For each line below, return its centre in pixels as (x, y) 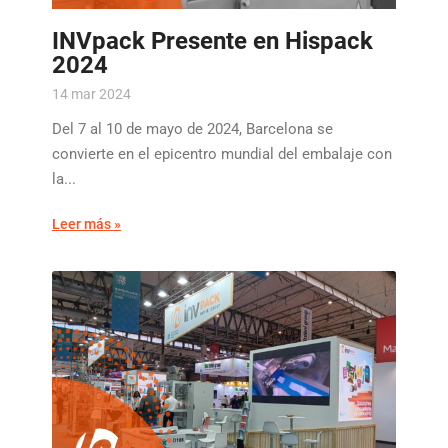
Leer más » (86, 223)
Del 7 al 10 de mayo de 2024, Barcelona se (192, 128)
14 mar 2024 (91, 93)
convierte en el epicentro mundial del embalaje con (222, 153)
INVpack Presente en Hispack (212, 40)
